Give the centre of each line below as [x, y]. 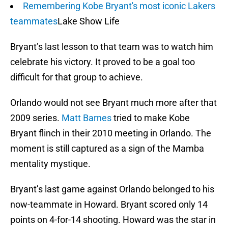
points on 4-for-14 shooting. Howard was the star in [113, 220]
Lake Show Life [89, 21]
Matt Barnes [87, 118]
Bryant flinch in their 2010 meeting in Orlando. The [111, 133]
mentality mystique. [50, 164]
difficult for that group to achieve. [77, 77]
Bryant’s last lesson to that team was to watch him [112, 47]
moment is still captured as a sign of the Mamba [107, 149]
